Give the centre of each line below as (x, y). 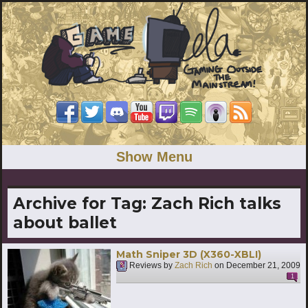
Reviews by (151, 266)
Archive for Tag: (82, 203)
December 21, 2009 (263, 266)
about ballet (65, 222)
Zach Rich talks (216, 203)
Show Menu (154, 156)
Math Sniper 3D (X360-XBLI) (189, 254)
